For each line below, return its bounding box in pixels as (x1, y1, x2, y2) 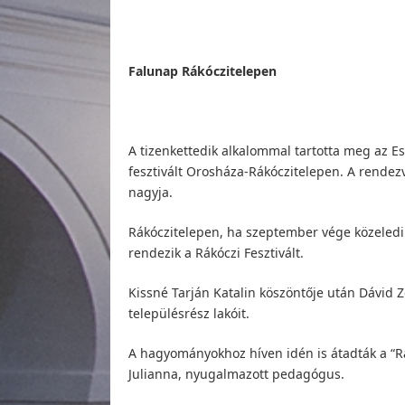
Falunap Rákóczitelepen (128, 61, 277, 80)
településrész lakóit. (128, 304, 250, 322)
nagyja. (128, 183, 173, 201)
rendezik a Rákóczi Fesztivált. (128, 243, 304, 261)
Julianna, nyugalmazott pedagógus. (128, 364, 344, 382)
